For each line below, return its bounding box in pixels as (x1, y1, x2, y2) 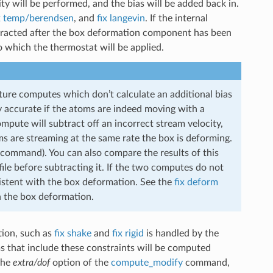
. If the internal (144, 13, 208, 23)
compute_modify (110, 257, 183, 268)
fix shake (54, 228, 91, 238)
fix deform (174, 177, 218, 187)
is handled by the (143, 228, 219, 238)
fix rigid (112, 228, 144, 238)
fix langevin (96, 13, 145, 23)
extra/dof (12, 257, 50, 268)
